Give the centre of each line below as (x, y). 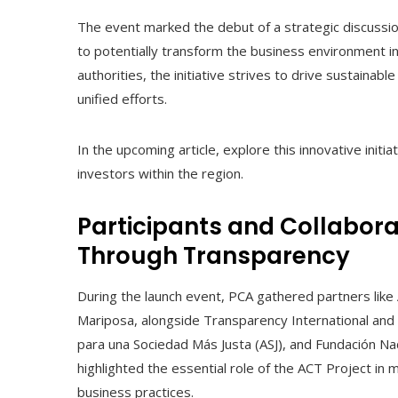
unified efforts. (122, 98)
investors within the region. (160, 173)
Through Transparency (214, 255)
